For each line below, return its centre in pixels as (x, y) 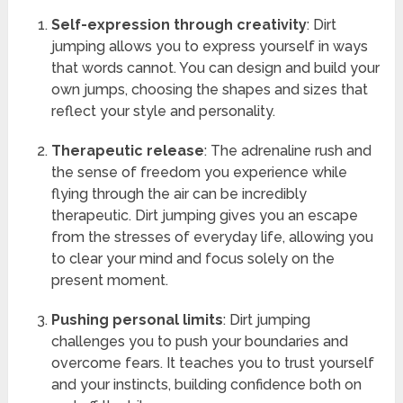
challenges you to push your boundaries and (199, 342)
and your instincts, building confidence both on (206, 385)
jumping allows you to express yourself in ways (209, 47)
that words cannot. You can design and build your (215, 68)
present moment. (109, 281)
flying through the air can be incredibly (179, 194)
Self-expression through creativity (179, 25)
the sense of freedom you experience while (199, 173)
